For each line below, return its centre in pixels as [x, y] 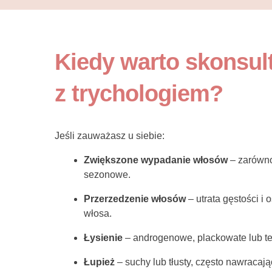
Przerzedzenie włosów [135, 199]
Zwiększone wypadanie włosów [156, 160]
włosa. [98, 213]
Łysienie [103, 238]
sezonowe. [107, 175]
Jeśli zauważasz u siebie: [110, 136]
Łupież [99, 262]
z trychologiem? [139, 93]
